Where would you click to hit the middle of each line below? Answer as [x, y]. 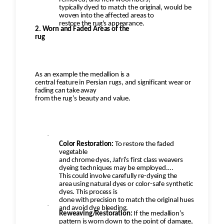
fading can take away [66, 91]
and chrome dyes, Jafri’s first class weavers [121, 160]
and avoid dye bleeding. [94, 208]
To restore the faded [144, 144]
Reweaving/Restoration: [96, 214]
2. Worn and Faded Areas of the [82, 29]
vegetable [73, 152]
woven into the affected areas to [106, 16]
